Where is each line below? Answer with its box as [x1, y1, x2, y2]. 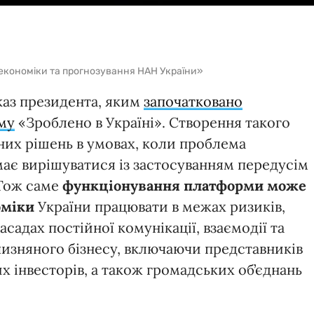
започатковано [144, 92, 243, 110]
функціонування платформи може [62, 176, 306, 194]
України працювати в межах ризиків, [34, 197, 285, 215]
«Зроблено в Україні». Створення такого [15, 113, 290, 131]
